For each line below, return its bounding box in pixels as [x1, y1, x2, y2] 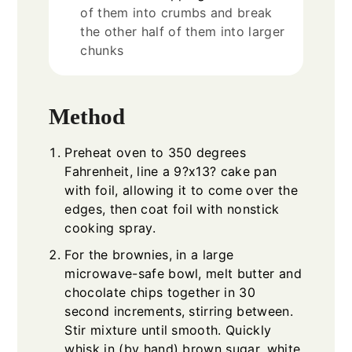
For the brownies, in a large [64, 247, 234, 263]
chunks [80, 42, 124, 58]
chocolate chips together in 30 [64, 284, 255, 301]
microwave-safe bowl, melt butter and [64, 266, 302, 282]
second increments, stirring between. [64, 303, 293, 320]
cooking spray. [64, 220, 156, 236]
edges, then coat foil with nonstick [64, 201, 280, 218]
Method [49, 104, 126, 130]
